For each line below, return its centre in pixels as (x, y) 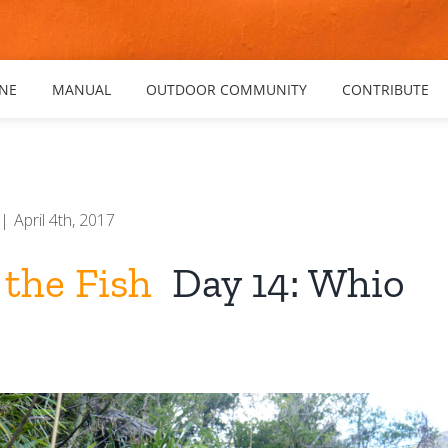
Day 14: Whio (279, 282)
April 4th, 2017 (65, 220)
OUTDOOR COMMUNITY (226, 89)
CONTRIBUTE (385, 89)
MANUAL (81, 89)
